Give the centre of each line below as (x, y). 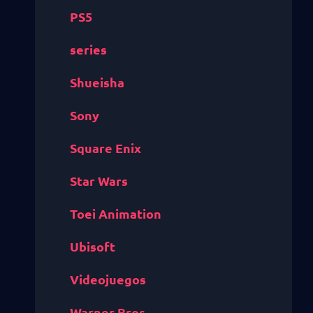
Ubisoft (93, 247)
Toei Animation (116, 214)
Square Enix (105, 148)
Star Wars (99, 181)
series (88, 50)
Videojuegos (108, 279)
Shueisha (97, 82)
